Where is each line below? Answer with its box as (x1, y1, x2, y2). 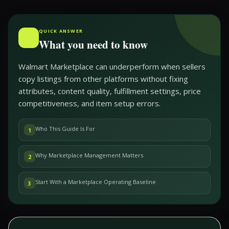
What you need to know (39, 37, 148, 52)
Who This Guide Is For (35, 125, 95, 132)
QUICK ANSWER (39, 28, 83, 34)
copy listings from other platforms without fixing (18, 74, 188, 84)
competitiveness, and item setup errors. (18, 98, 161, 108)
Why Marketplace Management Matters (35, 151, 143, 159)
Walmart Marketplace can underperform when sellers (18, 61, 205, 72)
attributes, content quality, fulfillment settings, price (18, 86, 201, 96)
